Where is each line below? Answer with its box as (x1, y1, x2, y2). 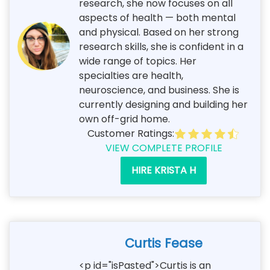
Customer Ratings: (87, 126, 174, 140)
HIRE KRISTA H (131, 163, 196, 177)
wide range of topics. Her (79, 54, 196, 68)
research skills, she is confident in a (79, 39, 243, 54)
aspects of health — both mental (79, 10, 236, 25)
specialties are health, (79, 68, 183, 83)
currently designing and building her (79, 97, 248, 111)
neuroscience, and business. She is (79, 83, 239, 97)
